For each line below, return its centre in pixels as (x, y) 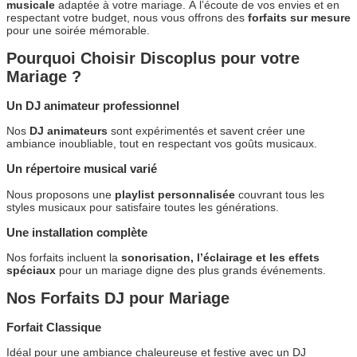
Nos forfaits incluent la (64, 257)
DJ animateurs (69, 131)
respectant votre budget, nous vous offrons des (127, 17)
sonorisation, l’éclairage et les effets (220, 257)
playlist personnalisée (175, 194)
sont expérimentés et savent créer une (206, 131)
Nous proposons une (61, 194)
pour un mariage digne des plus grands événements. (191, 270)
